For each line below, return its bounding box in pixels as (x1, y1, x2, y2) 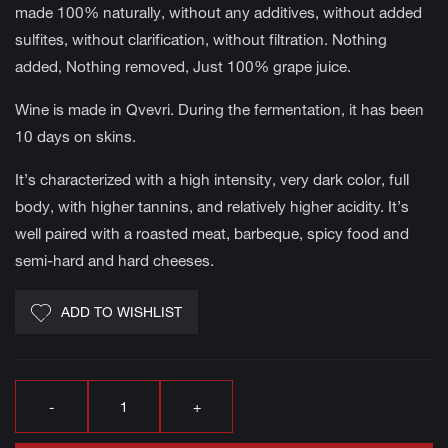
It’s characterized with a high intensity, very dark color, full (15, 170, 409, 189)
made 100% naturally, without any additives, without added (15, 3, 422, 22)
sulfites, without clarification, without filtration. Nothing (15, 30, 387, 49)
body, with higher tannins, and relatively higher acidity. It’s (15, 197, 409, 216)
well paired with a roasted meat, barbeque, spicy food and (15, 224, 409, 243)
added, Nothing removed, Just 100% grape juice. (15, 57, 351, 76)
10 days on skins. (15, 127, 136, 146)
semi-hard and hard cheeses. (15, 251, 214, 270)
